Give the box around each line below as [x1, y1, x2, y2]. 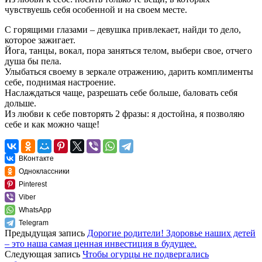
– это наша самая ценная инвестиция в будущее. [5, 238, 196, 249]
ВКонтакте [19, 154, 54, 163]
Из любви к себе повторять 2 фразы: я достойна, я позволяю [5, 108, 244, 119]
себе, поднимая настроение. [5, 77, 116, 87]
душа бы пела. [5, 56, 61, 66]
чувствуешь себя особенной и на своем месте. [5, 4, 187, 15]
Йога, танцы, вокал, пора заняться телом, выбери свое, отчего [5, 45, 252, 56]
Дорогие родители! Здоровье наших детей [87, 227, 256, 238]
